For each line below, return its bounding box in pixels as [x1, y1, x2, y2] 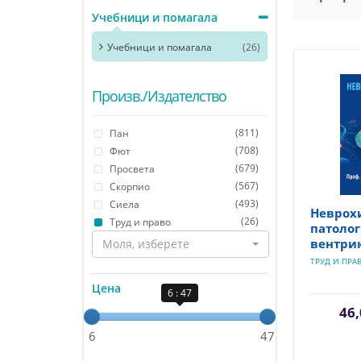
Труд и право [110, 214, 171, 229]
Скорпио [110, 179, 150, 193]
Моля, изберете [102, 235, 189, 251]
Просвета [110, 161, 155, 176]
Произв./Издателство [92, 85, 226, 106]
